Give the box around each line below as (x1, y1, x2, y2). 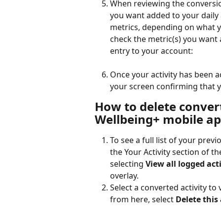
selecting (110, 158, 146, 169)
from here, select (110, 193, 176, 205)
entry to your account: (110, 45, 193, 56)
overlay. (110, 170, 143, 181)
